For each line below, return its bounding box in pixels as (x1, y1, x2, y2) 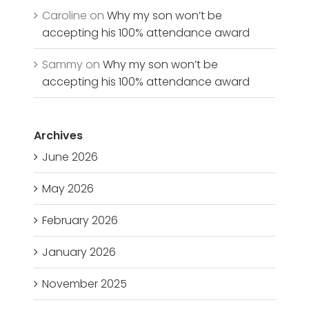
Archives (34, 128, 83, 144)
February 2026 (42, 212, 119, 229)
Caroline (42, 8, 88, 24)
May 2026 (42, 181, 94, 197)
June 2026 (42, 149, 99, 166)
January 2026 (42, 244, 117, 261)
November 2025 (42, 276, 128, 292)
